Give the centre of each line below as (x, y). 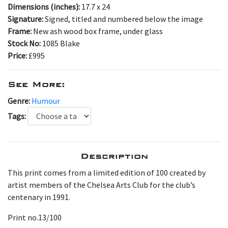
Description (114, 156)
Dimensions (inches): (45, 6)
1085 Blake (61, 43)
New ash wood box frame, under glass (98, 31)
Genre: (20, 101)
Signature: (26, 19)
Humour (46, 101)
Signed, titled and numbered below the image (124, 19)
